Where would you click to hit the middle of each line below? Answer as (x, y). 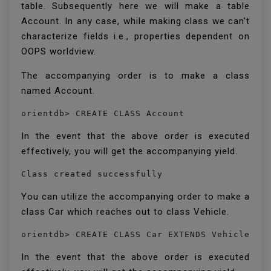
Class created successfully (95, 174)
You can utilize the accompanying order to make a (135, 197)
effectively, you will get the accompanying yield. (131, 151)
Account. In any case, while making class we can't (135, 21)
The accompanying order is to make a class (135, 76)
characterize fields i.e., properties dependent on (135, 36)
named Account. (60, 91)
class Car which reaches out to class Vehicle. (127, 212)
